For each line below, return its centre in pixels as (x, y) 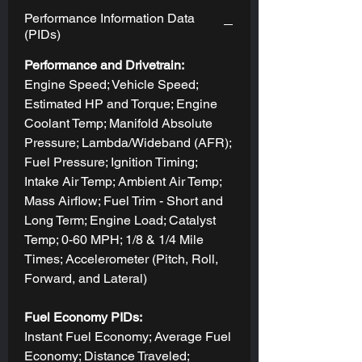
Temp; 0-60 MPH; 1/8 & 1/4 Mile (114, 239)
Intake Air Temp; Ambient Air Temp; (123, 181)
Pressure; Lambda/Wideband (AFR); (128, 142)
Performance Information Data (109, 18)
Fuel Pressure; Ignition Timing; (111, 162)
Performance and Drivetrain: (104, 65)
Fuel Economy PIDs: (83, 317)
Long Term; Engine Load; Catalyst (120, 220)
